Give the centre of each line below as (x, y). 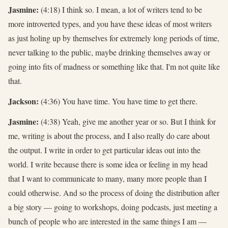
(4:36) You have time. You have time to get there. (118, 101)
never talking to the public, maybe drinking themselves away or (109, 52)
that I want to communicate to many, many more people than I (107, 178)
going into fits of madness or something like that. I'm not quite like (114, 66)
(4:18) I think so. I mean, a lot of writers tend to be (120, 9)
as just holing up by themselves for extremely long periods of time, (114, 38)
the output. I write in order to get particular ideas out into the (104, 150)
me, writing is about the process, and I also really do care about (109, 135)
